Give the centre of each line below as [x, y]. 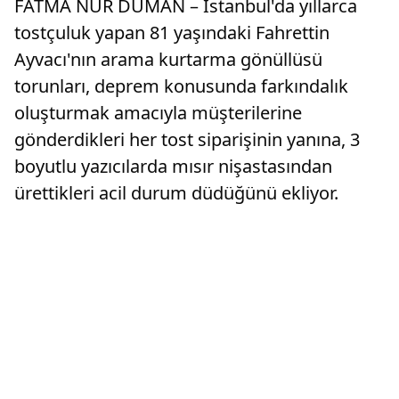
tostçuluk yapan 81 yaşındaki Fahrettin [172, 33]
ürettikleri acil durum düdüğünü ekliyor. [176, 193]
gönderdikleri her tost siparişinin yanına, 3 [187, 139]
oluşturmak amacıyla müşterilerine [158, 113]
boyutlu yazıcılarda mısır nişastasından [173, 166]
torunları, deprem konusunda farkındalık [181, 86]
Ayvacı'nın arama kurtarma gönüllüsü [168, 59]
